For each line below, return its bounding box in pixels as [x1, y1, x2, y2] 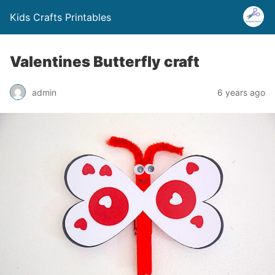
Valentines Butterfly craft [10, 53, 199, 71]
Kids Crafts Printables [10, 11, 111, 23]
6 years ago [217, 87, 265, 98]
